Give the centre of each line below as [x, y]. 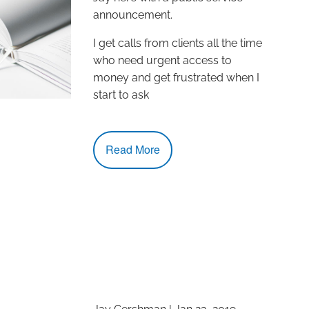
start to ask [121, 94]
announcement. [133, 14]
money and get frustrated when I [177, 77]
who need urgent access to [163, 60]
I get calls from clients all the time [178, 43]
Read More [133, 150]
